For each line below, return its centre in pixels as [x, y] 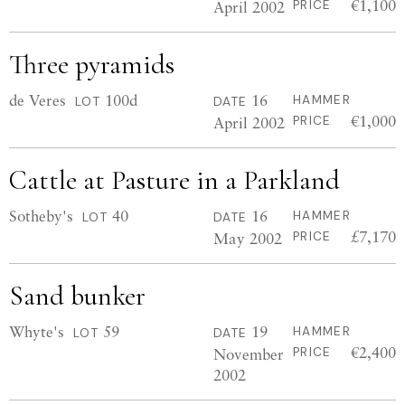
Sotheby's [41, 216]
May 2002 [248, 238]
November [249, 354]
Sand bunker [77, 296]
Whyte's [37, 331]
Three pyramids [92, 65]
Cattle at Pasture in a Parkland [174, 180]
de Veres [38, 100]
